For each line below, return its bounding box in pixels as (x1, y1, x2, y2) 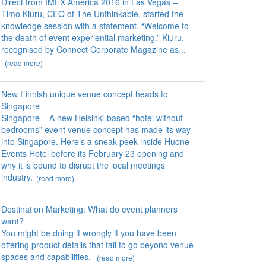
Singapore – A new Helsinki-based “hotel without (1, 111, 183, 123)
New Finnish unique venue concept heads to (1, 87, 168, 100)
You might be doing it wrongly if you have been (1, 226, 176, 239)
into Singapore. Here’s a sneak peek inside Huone (1, 135, 189, 147)
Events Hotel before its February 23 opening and (1, 147, 184, 159)
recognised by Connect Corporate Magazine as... (1, 43, 186, 56)
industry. (1, 170, 33, 183)
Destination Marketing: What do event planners (1, 202, 178, 215)
